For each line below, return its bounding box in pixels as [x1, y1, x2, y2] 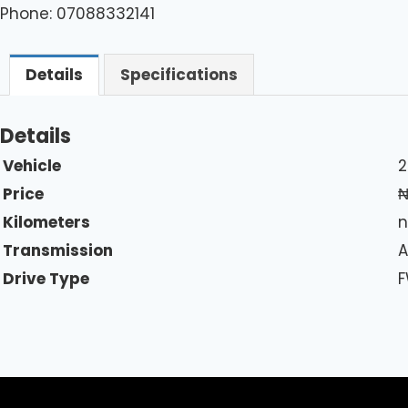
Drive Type [3, 267, 89, 290]
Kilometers [3, 210, 90, 233]
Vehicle [3, 154, 61, 177]
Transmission [3, 239, 113, 261]
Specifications [120, 63, 238, 86]
